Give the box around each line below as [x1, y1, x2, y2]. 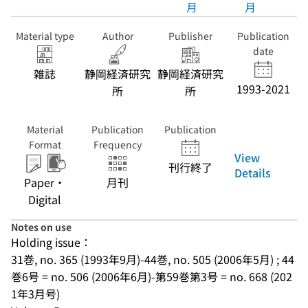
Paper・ [24, 174, 65, 190]
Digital [28, 191, 61, 208]
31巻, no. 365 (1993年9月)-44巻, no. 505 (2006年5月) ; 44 [11, 251, 294, 267]
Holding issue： [11, 234, 91, 250]
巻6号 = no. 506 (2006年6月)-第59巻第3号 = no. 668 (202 [11, 268, 292, 285]
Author [102, 29, 133, 43]
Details [234, 164, 271, 181]
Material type [15, 29, 74, 43]
